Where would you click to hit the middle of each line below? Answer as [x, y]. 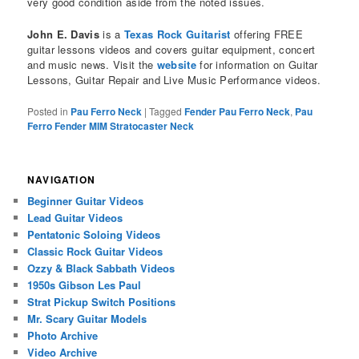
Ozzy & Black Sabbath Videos [101, 268]
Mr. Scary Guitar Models [87, 318]
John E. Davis [63, 34]
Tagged [166, 111]
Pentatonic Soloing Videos [94, 234]
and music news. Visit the [92, 65]
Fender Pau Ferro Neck [238, 112]
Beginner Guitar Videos [86, 200]
